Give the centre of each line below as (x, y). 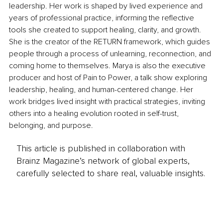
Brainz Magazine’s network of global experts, (103, 161)
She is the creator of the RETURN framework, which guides (111, 42)
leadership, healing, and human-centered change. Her (102, 89)
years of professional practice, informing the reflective (103, 18)
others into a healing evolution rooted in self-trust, (95, 113)
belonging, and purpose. (51, 125)
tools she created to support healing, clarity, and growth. (106, 30)
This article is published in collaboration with (101, 149)
